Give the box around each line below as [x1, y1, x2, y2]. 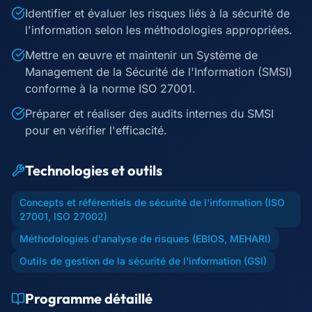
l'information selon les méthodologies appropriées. [25, 23, 292, 37]
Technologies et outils [25, 162, 162, 179]
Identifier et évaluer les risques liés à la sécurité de [25, 6, 290, 20]
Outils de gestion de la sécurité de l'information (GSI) [19, 255, 267, 267]
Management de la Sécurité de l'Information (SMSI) [25, 65, 292, 79]
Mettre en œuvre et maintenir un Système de [25, 48, 258, 62]
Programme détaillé [25, 290, 153, 307]
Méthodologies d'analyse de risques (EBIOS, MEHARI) [19, 233, 271, 244]
